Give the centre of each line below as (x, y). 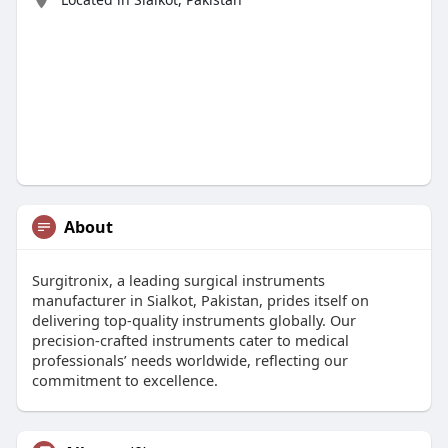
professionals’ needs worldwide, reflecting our (189, 360)
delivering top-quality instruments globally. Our (193, 320)
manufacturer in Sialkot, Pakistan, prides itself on (200, 300)
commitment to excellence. (124, 380)
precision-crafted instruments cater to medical (190, 340)
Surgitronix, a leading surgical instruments (178, 280)
